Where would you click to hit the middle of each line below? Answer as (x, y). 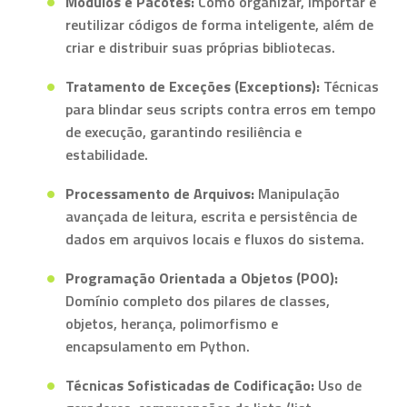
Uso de (338, 385)
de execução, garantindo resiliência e (184, 132)
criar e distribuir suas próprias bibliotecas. (200, 47)
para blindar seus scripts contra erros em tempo (221, 109)
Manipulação (297, 194)
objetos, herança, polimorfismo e (172, 323)
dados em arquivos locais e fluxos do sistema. (215, 239)
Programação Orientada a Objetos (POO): (202, 278)
